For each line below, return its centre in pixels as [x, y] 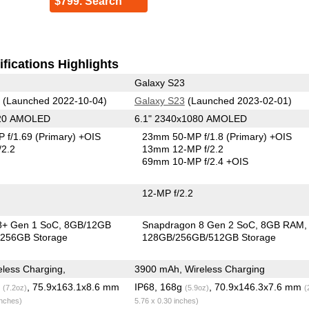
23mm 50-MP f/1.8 [185, 136]
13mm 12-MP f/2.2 [183, 149]
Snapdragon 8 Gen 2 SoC [199, 225]
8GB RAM [283, 225]
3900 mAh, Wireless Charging [199, 269]
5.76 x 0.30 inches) [166, 300]
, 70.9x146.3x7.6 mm [256, 287]
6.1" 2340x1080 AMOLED [190, 118]
